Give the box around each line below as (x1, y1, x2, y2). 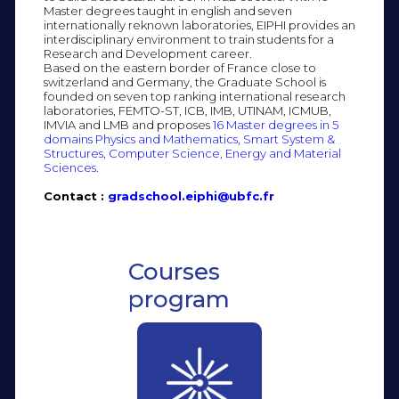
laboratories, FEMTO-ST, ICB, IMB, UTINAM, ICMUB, (44, 102, 331, 118)
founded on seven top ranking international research (44, 88, 346, 103)
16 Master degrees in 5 (213, 117, 338, 132)
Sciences (44, 159, 96, 175)
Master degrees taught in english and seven (44, 3, 292, 18)
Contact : (44, 188, 108, 203)
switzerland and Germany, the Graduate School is (44, 74, 326, 89)
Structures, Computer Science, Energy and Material (44, 145, 341, 160)
